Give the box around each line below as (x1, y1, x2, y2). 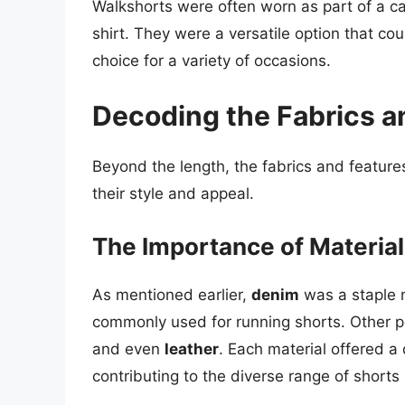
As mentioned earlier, (92, 285, 251, 304)
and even (92, 339, 165, 358)
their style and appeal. (92, 184, 254, 203)
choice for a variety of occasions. (92, 51, 331, 70)
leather (165, 339, 219, 358)
